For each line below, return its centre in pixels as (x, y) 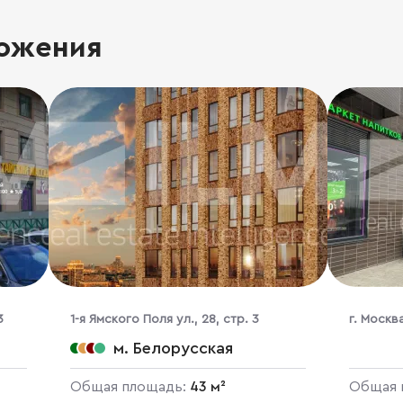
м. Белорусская (173, 348)
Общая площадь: (130, 387)
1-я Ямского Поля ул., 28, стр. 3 (164, 319)
